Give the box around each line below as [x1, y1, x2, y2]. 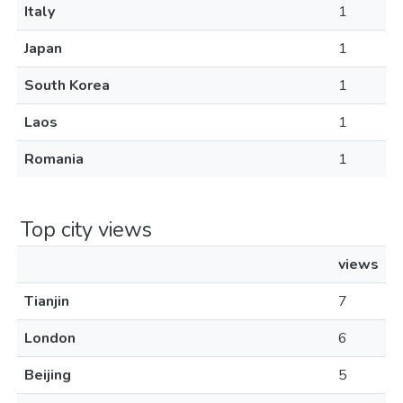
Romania [24, 149, 84, 169]
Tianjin [24, 291, 69, 311]
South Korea [24, 76, 110, 95]
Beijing [24, 365, 71, 385]
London [24, 328, 76, 348]
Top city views [21, 215, 152, 244]
